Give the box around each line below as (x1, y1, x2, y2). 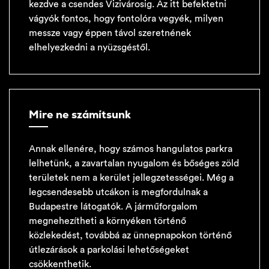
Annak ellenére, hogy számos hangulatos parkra (29, 144, 232, 154)
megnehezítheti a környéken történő (29, 216, 186, 226)
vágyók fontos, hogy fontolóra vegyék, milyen (29, 14, 223, 23)
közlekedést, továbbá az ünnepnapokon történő (29, 231, 232, 240)
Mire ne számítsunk (29, 108, 131, 122)
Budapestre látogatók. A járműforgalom (29, 202, 198, 211)
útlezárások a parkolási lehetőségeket (29, 245, 189, 255)
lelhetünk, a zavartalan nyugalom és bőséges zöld (29, 159, 239, 168)
